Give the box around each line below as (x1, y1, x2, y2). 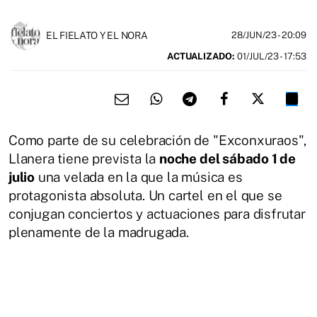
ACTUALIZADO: (167, 50, 235, 62)
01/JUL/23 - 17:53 (235, 50, 306, 62)
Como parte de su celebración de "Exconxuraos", (8, 132, 307, 148)
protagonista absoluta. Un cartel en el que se (8, 187, 282, 203)
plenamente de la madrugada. (8, 224, 192, 240)
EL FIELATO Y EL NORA (46, 29, 148, 41)
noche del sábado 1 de (159, 150, 296, 166)
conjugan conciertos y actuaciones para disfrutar (8, 205, 306, 221)
